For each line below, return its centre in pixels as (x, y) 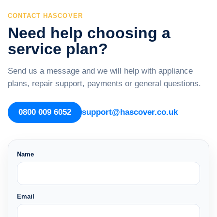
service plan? (58, 49)
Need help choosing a (89, 33)
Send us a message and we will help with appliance (100, 71)
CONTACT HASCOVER (45, 15)
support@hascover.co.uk (130, 112)
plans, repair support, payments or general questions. (104, 83)
